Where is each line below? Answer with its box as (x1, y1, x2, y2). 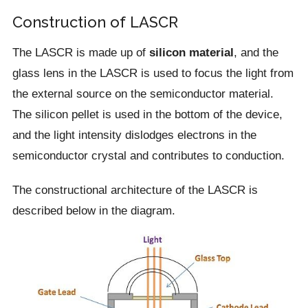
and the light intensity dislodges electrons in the (12, 128, 256, 142)
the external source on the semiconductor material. (12, 87, 274, 100)
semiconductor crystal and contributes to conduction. (12, 148, 285, 162)
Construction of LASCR (12, 13, 178, 31)
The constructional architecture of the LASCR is (12, 183, 258, 197)
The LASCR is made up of (12, 45, 149, 59)
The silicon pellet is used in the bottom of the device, (12, 107, 283, 121)
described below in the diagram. (12, 203, 175, 217)
